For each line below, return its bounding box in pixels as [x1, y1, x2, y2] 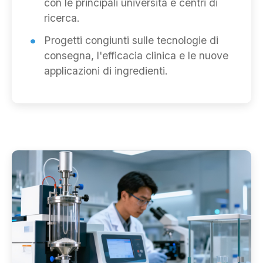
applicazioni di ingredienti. [44, 65, 168, 77]
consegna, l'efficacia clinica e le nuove [44, 49, 228, 62]
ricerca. [44, 12, 80, 25]
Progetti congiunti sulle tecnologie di [44, 34, 218, 47]
